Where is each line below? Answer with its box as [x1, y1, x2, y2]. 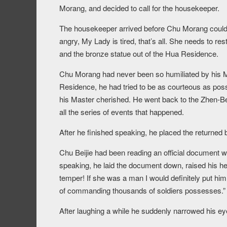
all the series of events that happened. [59, 106, 184, 118]
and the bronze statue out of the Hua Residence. [59, 48, 218, 59]
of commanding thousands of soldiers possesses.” [59, 185, 225, 196]
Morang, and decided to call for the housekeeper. [59, 3, 219, 14]
